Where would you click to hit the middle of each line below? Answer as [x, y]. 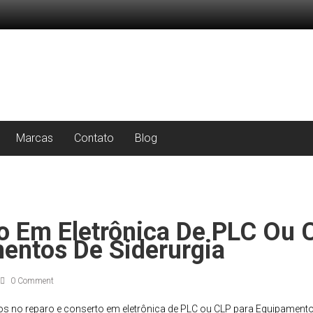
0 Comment [31, 281]
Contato [94, 138]
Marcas [35, 138]
